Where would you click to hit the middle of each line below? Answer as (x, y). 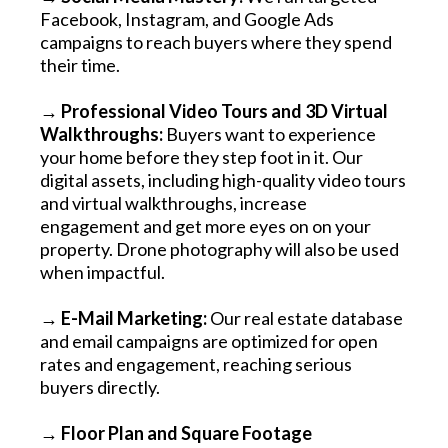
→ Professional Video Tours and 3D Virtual (214, 110)
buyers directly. (100, 386)
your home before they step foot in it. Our (201, 156)
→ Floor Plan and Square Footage (176, 432)
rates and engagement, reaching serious (196, 363)
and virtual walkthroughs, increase (173, 202)
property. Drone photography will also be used (219, 248)
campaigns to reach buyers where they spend (216, 41)
